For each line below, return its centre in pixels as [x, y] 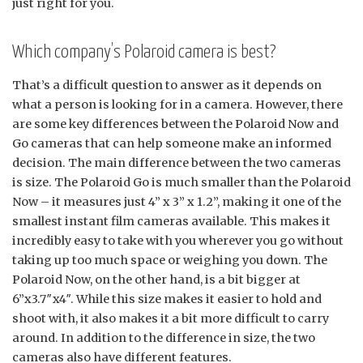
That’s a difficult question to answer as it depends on [167, 85]
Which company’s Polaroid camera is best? [144, 52]
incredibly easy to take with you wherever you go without [178, 240]
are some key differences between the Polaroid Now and [175, 124]
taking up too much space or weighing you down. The [170, 260]
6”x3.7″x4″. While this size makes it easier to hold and [167, 299]
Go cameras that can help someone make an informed [172, 143]
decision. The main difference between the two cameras [177, 162]
